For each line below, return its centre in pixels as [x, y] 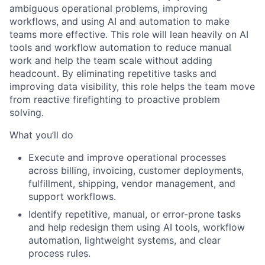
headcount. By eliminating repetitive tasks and [113, 74]
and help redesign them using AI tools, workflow [137, 227]
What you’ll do [41, 135]
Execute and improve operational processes [127, 158]
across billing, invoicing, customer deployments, [136, 171]
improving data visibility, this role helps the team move [132, 87]
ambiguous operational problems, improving [109, 9]
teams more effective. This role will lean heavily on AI [129, 35]
